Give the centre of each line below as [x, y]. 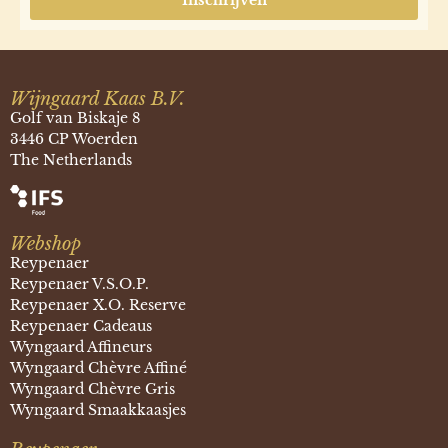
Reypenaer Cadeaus [81, 325]
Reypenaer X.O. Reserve [98, 304]
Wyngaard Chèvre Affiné [98, 367]
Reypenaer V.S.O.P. [79, 283]
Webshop [45, 243]
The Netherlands [71, 159]
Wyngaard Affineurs [81, 346]
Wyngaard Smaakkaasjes [98, 409]
